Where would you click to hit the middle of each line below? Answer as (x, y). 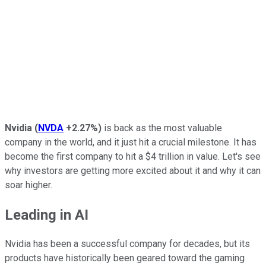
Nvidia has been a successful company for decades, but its (127, 244)
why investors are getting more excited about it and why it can (133, 170)
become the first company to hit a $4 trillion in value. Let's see (133, 156)
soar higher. (28, 185)
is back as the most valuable (162, 128)
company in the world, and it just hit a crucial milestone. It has (131, 142)
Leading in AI (47, 215)
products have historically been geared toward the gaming (125, 258)
